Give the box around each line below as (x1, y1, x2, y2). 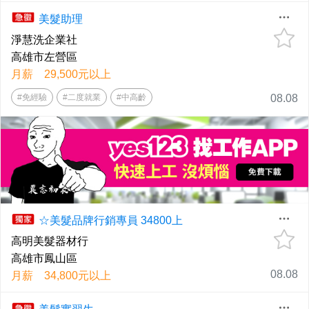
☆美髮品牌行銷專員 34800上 (39, 215, 183, 227)
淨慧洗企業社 (11, 34, 77, 46)
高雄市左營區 (11, 51, 77, 63)
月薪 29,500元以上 (11, 68, 111, 80)
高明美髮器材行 (11, 235, 88, 248)
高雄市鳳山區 (11, 252, 77, 265)
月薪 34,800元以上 (11, 270, 111, 282)
